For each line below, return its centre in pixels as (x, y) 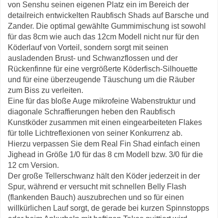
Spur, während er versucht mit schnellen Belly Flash (97, 187)
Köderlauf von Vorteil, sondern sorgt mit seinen (88, 47)
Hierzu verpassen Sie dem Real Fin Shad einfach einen (104, 144)
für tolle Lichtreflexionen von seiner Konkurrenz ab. (95, 133)
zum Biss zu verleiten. (45, 90)
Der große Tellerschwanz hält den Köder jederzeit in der (104, 176)
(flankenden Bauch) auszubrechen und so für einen (96, 197)
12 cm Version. (33, 165)
